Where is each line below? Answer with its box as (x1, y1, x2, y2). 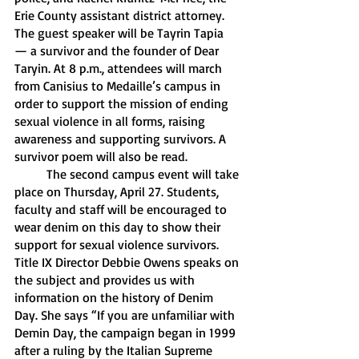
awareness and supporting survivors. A (14, 131, 229, 147)
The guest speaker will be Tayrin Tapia (14, 25, 227, 41)
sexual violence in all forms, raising (14, 113, 208, 129)
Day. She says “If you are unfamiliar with (14, 307, 238, 323)
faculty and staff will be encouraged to (14, 201, 230, 217)
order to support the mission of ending (14, 95, 232, 111)
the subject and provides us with (14, 272, 198, 288)
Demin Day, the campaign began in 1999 (14, 325, 239, 341)
